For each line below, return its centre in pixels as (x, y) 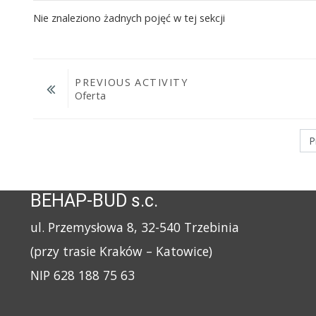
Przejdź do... (33, 128)
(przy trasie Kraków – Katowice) (122, 251)
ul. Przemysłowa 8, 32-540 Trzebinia (135, 227)
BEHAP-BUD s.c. (95, 201)
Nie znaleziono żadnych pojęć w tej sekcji (129, 18)
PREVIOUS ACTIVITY (131, 83)
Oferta (91, 96)
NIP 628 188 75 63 (83, 275)
